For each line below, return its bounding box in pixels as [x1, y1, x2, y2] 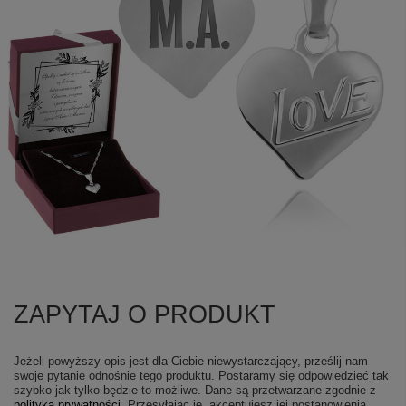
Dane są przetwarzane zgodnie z [205, 383, 376, 398]
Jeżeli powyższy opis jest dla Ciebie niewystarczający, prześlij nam [14, 354, 368, 369]
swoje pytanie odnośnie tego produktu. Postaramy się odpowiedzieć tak [14, 369, 389, 383]
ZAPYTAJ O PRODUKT [14, 301, 275, 329]
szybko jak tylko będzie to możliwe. [14, 383, 205, 398]
